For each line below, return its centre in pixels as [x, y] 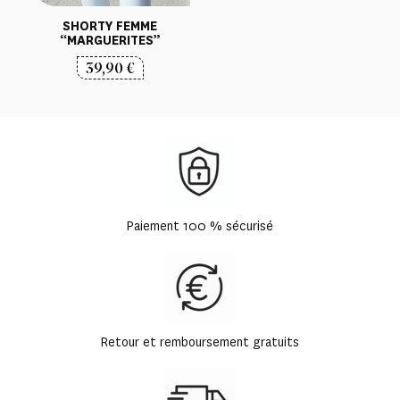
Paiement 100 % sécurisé [200, 227]
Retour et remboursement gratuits [200, 343]
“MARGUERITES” [110, 40]
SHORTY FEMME [110, 26]
